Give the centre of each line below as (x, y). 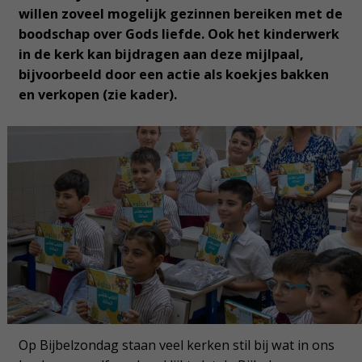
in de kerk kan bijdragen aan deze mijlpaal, (161, 55)
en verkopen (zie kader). (97, 95)
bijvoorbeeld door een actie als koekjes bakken (173, 75)
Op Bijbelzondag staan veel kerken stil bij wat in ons (176, 345)
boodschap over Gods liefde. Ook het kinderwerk (179, 34)
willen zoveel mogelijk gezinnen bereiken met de (180, 14)
